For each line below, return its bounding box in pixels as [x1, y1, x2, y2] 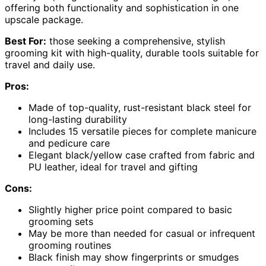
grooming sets [28, 216, 93, 228]
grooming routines [28, 239, 111, 252]
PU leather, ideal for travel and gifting [28, 161, 198, 173]
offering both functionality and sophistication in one [5, 2, 239, 14]
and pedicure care [28, 137, 110, 150]
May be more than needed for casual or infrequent [28, 227, 255, 240]
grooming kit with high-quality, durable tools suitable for [5, 47, 259, 59]
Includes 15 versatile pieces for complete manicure [28, 125, 256, 138]
